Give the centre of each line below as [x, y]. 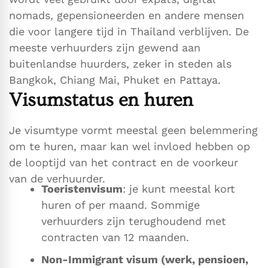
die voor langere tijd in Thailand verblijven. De [129, 32]
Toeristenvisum [82, 189]
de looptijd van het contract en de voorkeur [124, 163]
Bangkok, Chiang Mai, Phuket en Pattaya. [115, 80]
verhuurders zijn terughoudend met [134, 221]
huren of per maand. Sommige [121, 205]
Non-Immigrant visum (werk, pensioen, [145, 260]
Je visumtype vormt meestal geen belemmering [133, 130]
